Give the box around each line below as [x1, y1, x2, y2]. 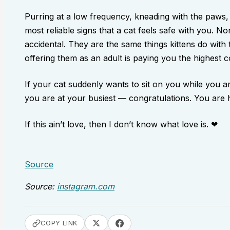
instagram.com [57, 181, 114, 191]
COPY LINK [41, 219, 78, 227]
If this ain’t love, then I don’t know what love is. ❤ [25, 119, 218, 129]
